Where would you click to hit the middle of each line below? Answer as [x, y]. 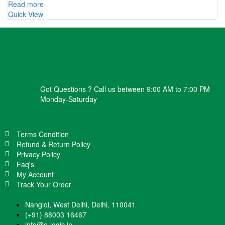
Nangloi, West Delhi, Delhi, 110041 [80, 204]
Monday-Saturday [69, 99]
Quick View [26, 14]
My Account [35, 174]
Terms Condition [42, 134]
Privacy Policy [38, 154]
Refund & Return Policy [53, 144]
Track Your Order [44, 184]
